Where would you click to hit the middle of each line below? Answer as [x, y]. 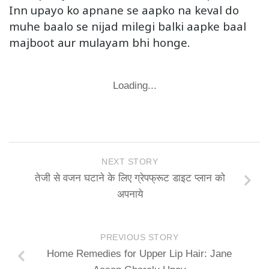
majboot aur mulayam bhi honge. [99, 42]
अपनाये [130, 195]
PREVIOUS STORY [139, 238]
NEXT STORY [130, 162]
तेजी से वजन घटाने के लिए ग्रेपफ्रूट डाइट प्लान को [130, 178]
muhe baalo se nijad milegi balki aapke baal [128, 26]
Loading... [134, 86]
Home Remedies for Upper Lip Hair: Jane [139, 254]
